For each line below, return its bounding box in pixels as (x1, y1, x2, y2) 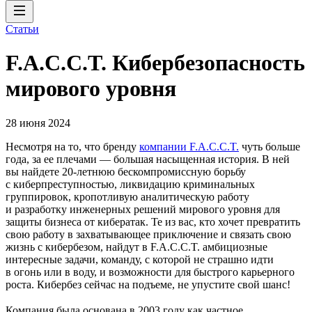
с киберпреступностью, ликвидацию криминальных (6, 178, 255, 190)
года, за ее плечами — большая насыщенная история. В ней (6, 153, 290, 165)
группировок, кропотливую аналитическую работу (6, 190, 249, 203)
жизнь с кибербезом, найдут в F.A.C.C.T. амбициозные (6, 240, 267, 253)
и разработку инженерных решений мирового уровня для (6, 203, 280, 215)
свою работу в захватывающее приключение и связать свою (6, 228, 291, 240)
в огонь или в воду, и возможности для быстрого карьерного (6, 265, 295, 278)
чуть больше (239, 140, 300, 153)
